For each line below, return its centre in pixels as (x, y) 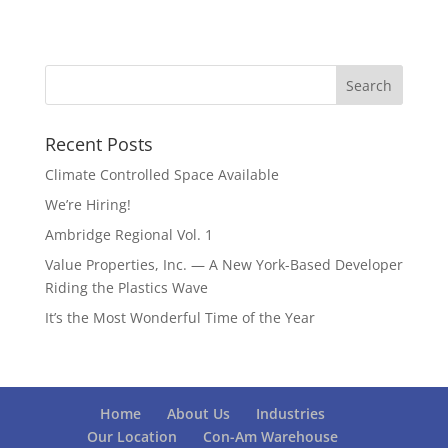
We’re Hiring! (87, 204)
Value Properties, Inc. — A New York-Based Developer (223, 264)
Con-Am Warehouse (271, 436)
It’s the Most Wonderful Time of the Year (179, 317)
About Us (199, 413)
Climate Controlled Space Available (161, 174)
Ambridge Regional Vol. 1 (128, 234)
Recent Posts (98, 144)
